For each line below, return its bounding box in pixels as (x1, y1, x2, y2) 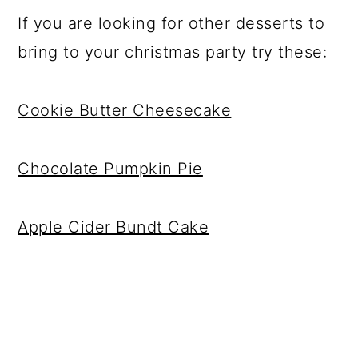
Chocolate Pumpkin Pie (18, 158, 203, 178)
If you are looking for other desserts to (18, 13, 325, 33)
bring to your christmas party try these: (18, 42, 328, 62)
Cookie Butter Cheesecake (18, 100, 232, 120)
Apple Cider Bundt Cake (18, 217, 209, 237)
